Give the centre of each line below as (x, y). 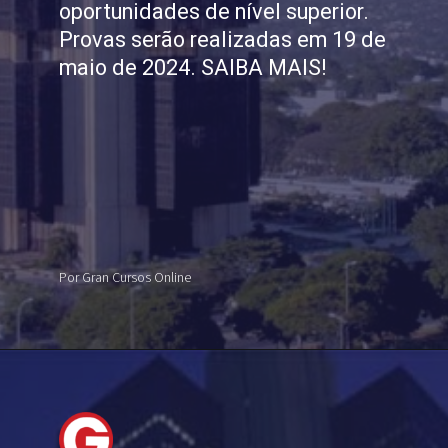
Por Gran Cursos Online (124, 277)
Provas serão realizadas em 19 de (222, 39)
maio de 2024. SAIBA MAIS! (192, 67)
